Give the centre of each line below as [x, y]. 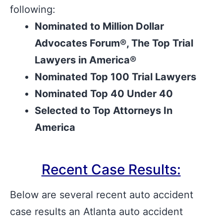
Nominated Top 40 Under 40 [105, 94]
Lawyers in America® [85, 60]
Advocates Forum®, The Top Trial [114, 43]
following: [34, 9]
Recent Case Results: [111, 169]
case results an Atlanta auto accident [96, 212]
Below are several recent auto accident [102, 195]
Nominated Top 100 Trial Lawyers [115, 77]
